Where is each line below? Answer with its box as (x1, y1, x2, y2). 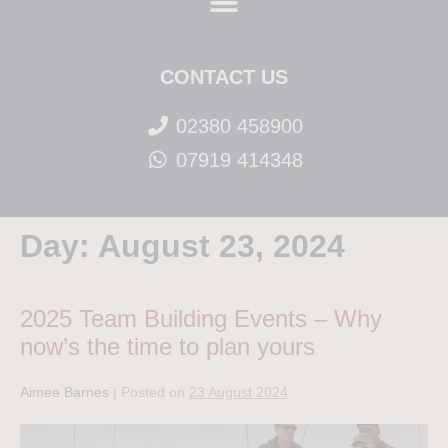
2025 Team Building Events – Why (20, 305, 382, 332)
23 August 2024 (189, 384, 288, 400)
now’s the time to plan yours (20, 333, 315, 360)
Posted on (121, 384, 185, 400)
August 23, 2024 (98, 228, 345, 264)
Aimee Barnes (20, 384, 109, 400)
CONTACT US (160, 66, 288, 88)
